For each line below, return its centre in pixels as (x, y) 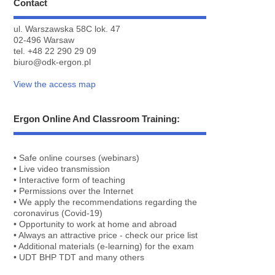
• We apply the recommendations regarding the (106, 203)
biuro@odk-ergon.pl (52, 62)
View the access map (55, 84)
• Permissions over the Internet (74, 192)
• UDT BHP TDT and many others (79, 258)
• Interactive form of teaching (70, 180)
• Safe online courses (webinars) (77, 158)
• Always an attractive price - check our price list (106, 236)
